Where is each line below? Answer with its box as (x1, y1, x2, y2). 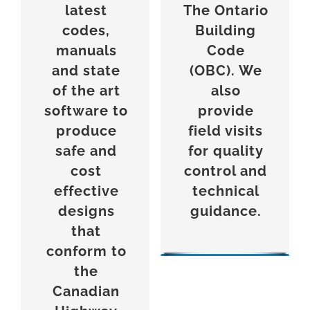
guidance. (190, 203, 262, 220)
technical (192, 183, 259, 200)
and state (52, 62, 121, 80)
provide (197, 102, 254, 120)
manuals (55, 42, 117, 60)
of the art (52, 82, 120, 100)
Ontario (210, 2, 268, 19)
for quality (188, 143, 264, 160)
